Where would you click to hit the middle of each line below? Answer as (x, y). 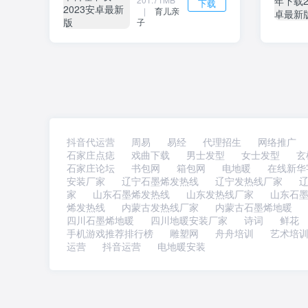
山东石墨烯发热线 (131, 194)
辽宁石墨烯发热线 (160, 181)
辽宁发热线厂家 (249, 181)
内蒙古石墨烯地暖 (254, 207)
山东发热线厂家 (220, 194)
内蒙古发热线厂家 (160, 207)
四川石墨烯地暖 (100, 220)
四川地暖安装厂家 (189, 220)
